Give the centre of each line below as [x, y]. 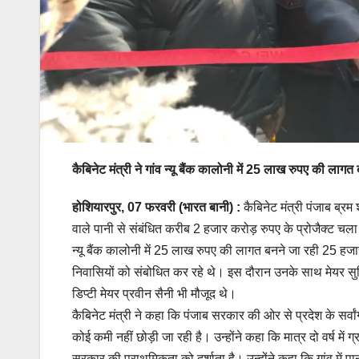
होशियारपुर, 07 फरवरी [125, 207]
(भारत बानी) [208, 207]
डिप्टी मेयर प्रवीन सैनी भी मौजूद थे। [154, 293]
